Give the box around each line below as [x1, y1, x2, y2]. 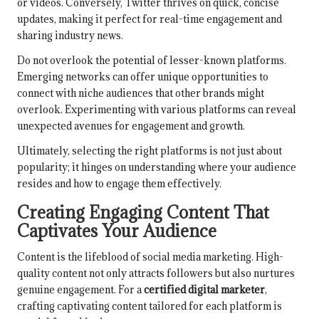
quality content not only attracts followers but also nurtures [17, 266, 295, 281]
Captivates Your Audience [17, 220, 216, 242]
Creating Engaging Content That [17, 202, 269, 224]
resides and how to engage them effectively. [17, 177, 221, 191]
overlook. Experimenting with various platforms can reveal [17, 103, 296, 117]
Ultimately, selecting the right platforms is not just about [17, 144, 282, 158]
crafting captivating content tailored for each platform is [17, 299, 282, 313]
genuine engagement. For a [17, 283, 144, 297]
